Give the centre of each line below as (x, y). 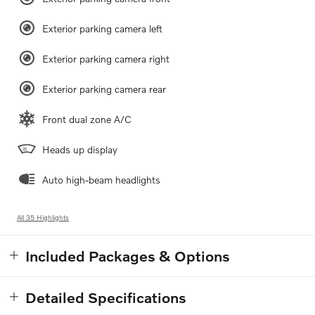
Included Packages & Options (128, 256)
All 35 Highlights (43, 218)
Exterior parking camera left (102, 29)
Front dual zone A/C (87, 120)
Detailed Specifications (106, 297)
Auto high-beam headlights (101, 180)
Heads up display (80, 150)
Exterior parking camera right (106, 59)
